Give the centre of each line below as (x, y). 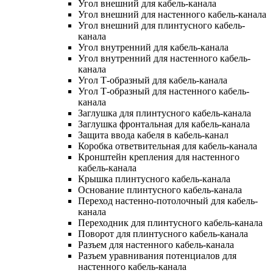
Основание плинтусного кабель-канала (160, 190)
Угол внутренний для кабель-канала (153, 47)
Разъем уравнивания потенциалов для (157, 255)
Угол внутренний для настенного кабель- (164, 58)
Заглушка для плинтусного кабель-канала (165, 113)
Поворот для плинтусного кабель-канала (163, 233)
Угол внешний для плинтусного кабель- (161, 25)
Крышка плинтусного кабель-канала (154, 179)
